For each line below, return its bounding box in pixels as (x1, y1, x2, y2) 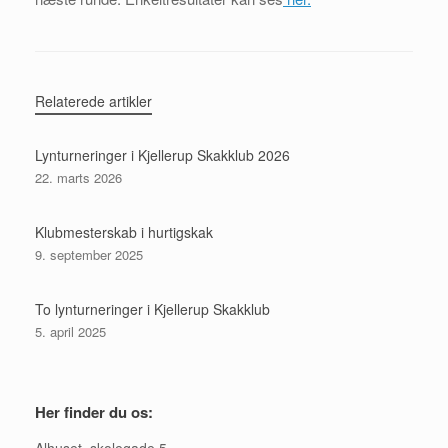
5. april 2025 (35, 322, 106, 342)
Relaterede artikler (35, 91, 152, 112)
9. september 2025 (35, 245, 143, 265)
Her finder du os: (35, 401, 153, 424)
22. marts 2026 (35, 168, 122, 188)
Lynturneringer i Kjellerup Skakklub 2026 (35, 145, 290, 166)
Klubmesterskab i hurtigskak (35, 222, 213, 243)
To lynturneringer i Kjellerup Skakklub (35, 299, 270, 320)
